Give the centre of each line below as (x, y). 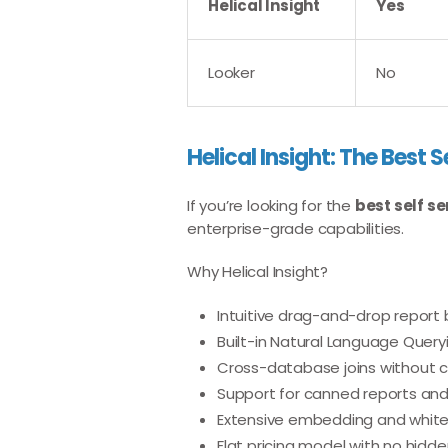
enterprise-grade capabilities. (296, 228)
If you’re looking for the (271, 205)
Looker (231, 72)
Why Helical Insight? (257, 271)
